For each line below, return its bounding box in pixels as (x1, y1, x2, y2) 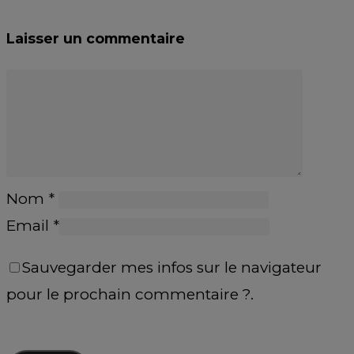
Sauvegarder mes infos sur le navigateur (22, 258, 322, 277)
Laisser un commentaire (6, 29, 185, 47)
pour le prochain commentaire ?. (6, 284, 254, 303)
